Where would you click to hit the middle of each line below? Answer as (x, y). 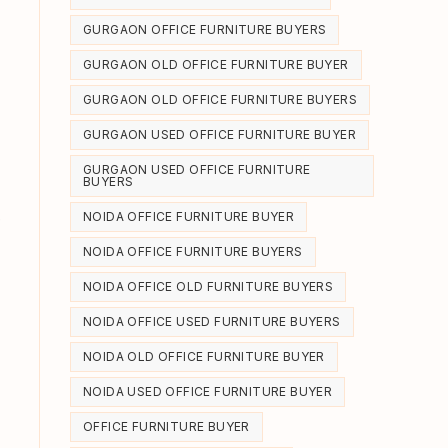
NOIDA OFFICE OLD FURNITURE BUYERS (208, 286)
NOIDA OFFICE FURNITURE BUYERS (193, 251)
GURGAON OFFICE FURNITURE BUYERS (205, 29)
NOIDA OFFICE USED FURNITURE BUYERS (212, 321)
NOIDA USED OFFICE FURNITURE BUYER (208, 391)
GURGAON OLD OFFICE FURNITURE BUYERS (220, 99)
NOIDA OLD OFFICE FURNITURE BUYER (204, 356)
